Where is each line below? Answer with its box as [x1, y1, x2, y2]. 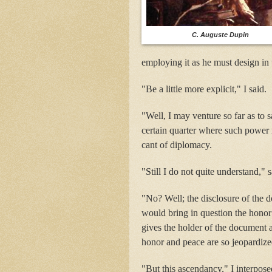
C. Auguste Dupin [192, 30, 249, 38]
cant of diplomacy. [141, 139, 212, 150]
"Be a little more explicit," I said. [141, 83, 267, 94]
